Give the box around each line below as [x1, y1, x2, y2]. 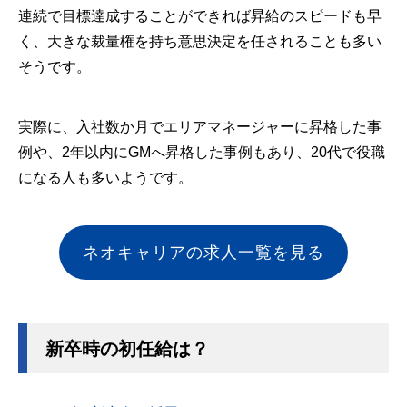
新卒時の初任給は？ [45, 339, 209, 359]
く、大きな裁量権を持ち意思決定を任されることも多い [18, 34, 382, 49]
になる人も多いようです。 [18, 170, 193, 185]
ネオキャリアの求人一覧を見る [83, 243, 324, 262]
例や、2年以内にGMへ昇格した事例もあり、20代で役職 [18, 144, 385, 160]
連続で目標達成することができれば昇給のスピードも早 [18, 8, 382, 24]
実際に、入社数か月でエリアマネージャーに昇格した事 [18, 119, 382, 134]
